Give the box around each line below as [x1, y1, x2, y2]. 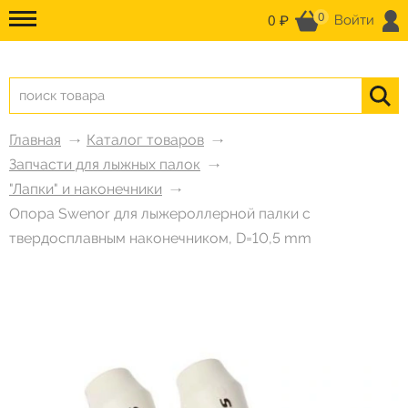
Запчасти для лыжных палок [9, 156, 200, 173]
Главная [9, 131, 61, 148]
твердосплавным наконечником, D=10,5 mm [9, 229, 311, 247]
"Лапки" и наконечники [9, 180, 162, 198]
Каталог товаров [87, 131, 204, 148]
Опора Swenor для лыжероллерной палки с [9, 205, 311, 222]
